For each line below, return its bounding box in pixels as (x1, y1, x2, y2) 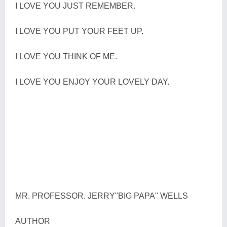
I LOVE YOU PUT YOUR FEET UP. (15, 26, 143, 35)
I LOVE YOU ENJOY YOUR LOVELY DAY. (15, 77, 169, 86)
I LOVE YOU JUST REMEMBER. (15, 1, 135, 10)
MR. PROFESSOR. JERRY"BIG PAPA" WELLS (15, 191, 188, 200)
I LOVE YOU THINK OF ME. (15, 52, 117, 61)
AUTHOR (15, 216, 50, 225)
